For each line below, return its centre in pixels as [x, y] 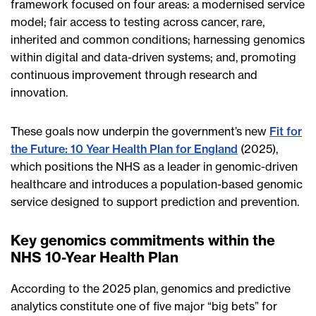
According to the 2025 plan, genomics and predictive [151, 289]
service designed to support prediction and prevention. [155, 202]
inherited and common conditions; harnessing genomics [158, 40]
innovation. [39, 93]
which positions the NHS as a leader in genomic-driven [154, 167]
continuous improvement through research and [134, 75]
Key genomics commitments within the [143, 241]
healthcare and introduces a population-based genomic [157, 184]
